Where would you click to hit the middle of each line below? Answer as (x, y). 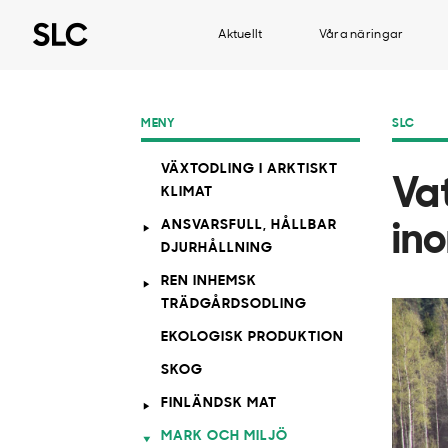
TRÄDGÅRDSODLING (234, 304)
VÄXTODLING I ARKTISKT (249, 169)
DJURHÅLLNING (217, 248)
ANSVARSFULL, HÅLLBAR (249, 225)
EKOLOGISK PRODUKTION (252, 337)
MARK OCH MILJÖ (224, 436)
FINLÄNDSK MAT (219, 403)
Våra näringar (361, 35)
